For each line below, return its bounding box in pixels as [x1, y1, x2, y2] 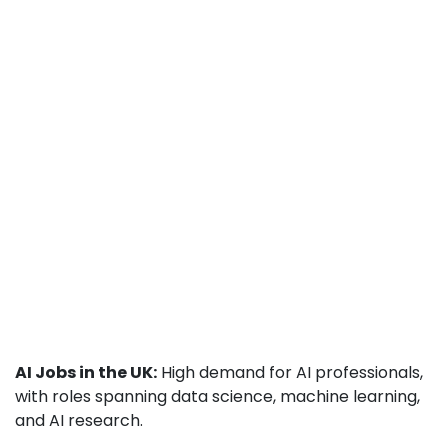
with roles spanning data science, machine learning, [15, 385, 420, 408]
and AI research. [15, 409, 143, 432]
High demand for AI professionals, [157, 361, 423, 384]
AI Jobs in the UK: [15, 361, 157, 384]
